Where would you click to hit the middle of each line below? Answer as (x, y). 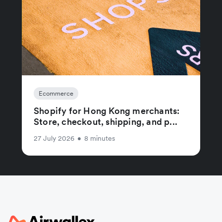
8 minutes (100, 138)
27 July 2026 (54, 138)
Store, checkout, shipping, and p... (106, 121)
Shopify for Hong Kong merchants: (107, 111)
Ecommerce (56, 93)
